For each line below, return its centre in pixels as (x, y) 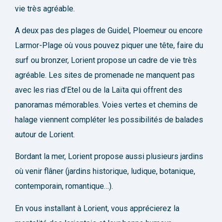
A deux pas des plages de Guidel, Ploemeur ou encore (109, 30)
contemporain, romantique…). (64, 186)
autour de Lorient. (45, 135)
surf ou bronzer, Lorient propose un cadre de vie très (106, 60)
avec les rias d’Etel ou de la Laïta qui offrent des (99, 90)
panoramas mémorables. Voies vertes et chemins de (106, 105)
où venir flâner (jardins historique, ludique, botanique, (105, 171)
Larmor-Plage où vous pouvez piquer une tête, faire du (109, 45)
